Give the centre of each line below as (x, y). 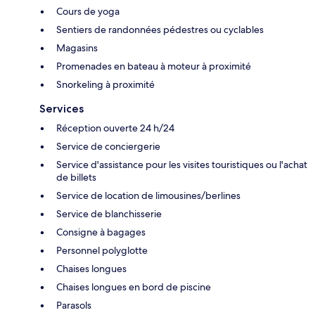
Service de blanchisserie (109, 213)
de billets (76, 177)
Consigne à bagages (101, 232)
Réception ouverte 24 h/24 (115, 128)
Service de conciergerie (108, 146)
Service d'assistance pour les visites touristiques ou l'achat (182, 164)
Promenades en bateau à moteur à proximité (154, 66)
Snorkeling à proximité (105, 84)
